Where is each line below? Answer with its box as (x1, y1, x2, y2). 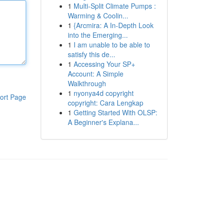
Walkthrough (67, 78, 106, 88)
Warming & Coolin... (67, 11, 128, 20)
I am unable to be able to (73, 40, 150, 49)
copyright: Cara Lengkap (67, 98, 143, 108)
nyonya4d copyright (73, 88, 134, 98)
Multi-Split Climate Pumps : (73, 1, 156, 11)
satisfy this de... (67, 49, 115, 59)
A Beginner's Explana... (67, 117, 139, 127)
